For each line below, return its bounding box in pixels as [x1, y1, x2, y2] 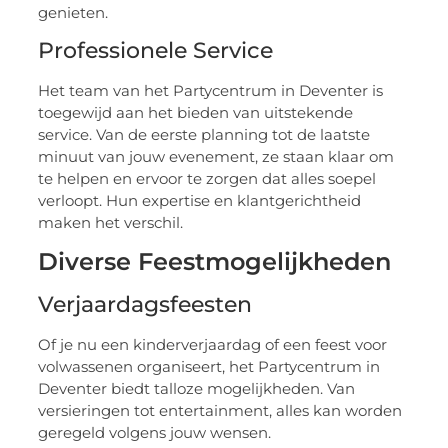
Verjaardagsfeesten [38, 291, 253, 319]
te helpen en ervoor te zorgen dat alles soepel [38, 168, 377, 188]
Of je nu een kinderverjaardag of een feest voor [38, 335, 388, 355]
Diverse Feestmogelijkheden [38, 247, 392, 277]
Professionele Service [38, 36, 274, 64]
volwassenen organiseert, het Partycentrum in [38, 357, 381, 377]
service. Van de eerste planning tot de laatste [38, 124, 371, 144]
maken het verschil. [38, 212, 184, 232]
